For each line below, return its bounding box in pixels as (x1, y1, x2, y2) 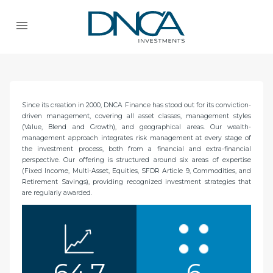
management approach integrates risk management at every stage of (22, 133, 251, 142)
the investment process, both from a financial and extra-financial (22, 144, 251, 153)
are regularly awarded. (22, 188, 92, 197)
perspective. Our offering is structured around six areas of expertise (22, 155, 251, 164)
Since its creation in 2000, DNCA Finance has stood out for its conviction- (22, 101, 251, 109)
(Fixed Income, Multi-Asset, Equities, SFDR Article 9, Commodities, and (22, 166, 251, 175)
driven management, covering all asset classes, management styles (22, 112, 251, 120)
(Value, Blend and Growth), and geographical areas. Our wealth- (22, 122, 251, 131)
